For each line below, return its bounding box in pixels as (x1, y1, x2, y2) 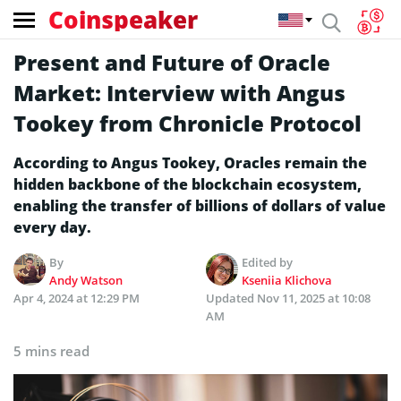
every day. (13, 218, 91, 237)
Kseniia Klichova (242, 272, 333, 288)
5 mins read (13, 342, 90, 360)
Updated (206, 290, 257, 306)
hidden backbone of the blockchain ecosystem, (13, 175, 362, 194)
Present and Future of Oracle (13, 47, 330, 77)
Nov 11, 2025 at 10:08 (257, 290, 371, 306)
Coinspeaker (48, 3, 198, 36)
